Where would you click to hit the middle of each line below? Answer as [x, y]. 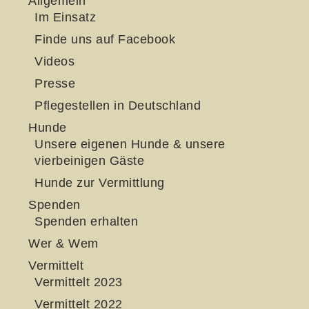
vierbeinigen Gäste [89, 161]
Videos [54, 61]
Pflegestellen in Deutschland [118, 106]
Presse [55, 83]
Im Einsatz [65, 17]
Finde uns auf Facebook [105, 39]
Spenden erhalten [86, 221]
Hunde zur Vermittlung [100, 183]
